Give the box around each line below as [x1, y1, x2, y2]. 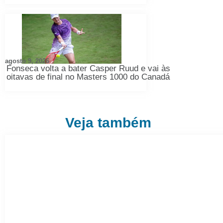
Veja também [65, 115, 152, 131]
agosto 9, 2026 [5, 57, 49, 65]
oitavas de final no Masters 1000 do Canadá [6, 72, 170, 82]
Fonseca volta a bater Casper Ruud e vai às [6, 64, 170, 74]
